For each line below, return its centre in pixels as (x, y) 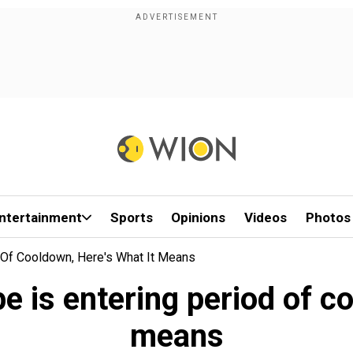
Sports (131, 217)
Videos (266, 217)
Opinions (199, 217)
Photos (328, 217)
